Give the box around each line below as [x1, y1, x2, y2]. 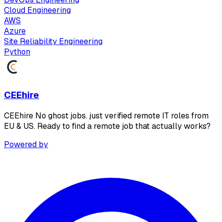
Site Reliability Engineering [4, 36, 103, 47]
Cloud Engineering [4, 5, 71, 16]
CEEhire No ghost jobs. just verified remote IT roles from [4, 110, 209, 121]
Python [4, 47, 30, 57]
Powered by [4, 139, 48, 150]
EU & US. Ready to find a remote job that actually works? [4, 120, 211, 131]
